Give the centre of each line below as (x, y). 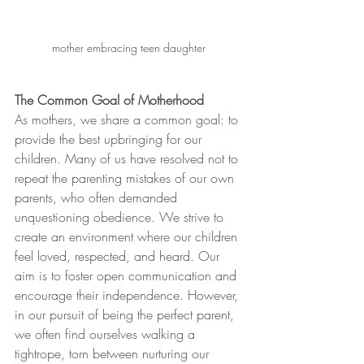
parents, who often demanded (98, 198)
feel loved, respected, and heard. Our (119, 256)
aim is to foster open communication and (128, 276)
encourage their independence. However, (128, 295)
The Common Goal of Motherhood (109, 100)
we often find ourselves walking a (107, 334)
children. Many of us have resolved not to (128, 159)
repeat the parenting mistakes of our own (126, 178)
